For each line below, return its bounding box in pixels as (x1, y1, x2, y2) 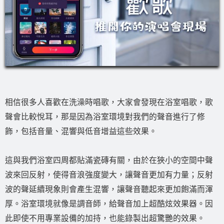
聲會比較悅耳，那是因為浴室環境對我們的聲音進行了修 (5, 112, 205, 121)
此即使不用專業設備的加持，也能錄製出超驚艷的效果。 (5, 214, 205, 222)
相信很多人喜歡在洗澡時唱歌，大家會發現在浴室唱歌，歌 (5, 98, 213, 106)
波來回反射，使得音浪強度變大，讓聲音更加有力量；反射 (5, 170, 213, 179)
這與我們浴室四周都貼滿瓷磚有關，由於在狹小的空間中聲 (5, 156, 213, 164)
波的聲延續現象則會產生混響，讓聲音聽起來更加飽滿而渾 (5, 185, 213, 193)
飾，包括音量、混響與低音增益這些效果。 (5, 127, 157, 135)
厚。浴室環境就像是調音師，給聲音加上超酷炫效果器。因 (5, 199, 213, 208)
